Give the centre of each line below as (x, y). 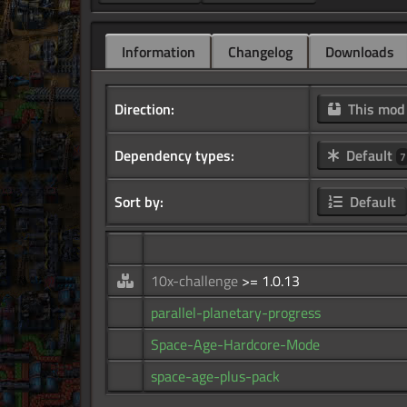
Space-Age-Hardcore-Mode (235, 345)
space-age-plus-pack (215, 377)
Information (159, 52)
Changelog (260, 52)
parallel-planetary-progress (236, 313)
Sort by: (139, 202)
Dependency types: (174, 156)
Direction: (144, 109)
